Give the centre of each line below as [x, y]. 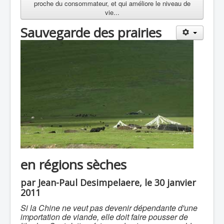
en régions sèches [73, 164]
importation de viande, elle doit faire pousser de [104, 216]
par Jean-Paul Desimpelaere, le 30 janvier [108, 182]
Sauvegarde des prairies [91, 33]
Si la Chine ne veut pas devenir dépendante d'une [109, 207]
